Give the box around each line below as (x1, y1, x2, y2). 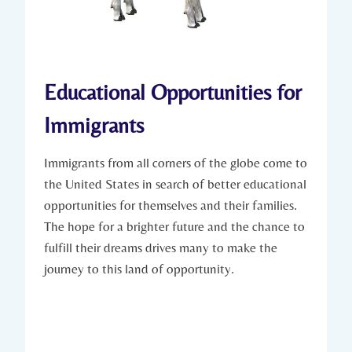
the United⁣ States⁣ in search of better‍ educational (44, 176, 306, 192)
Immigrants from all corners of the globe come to (44, 155, 307, 171)
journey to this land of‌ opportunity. (44, 261, 234, 277)
